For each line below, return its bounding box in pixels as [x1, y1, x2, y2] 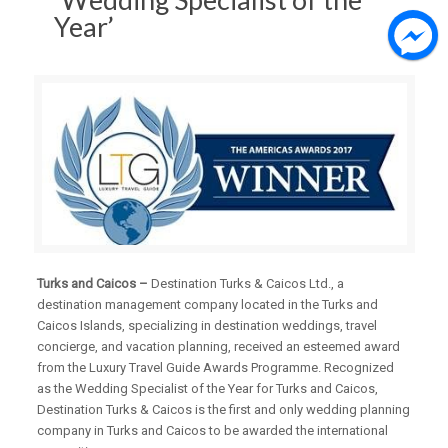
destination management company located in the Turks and [37, 297, 379, 313]
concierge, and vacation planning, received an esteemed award [37, 339, 401, 355]
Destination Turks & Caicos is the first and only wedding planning [37, 402, 411, 418]
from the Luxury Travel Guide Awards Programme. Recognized [37, 360, 395, 376]
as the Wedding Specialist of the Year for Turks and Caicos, [37, 381, 379, 397]
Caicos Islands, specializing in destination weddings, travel [37, 318, 378, 334]
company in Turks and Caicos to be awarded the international [37, 423, 389, 439]
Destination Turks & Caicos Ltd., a [151, 276, 345, 292]
